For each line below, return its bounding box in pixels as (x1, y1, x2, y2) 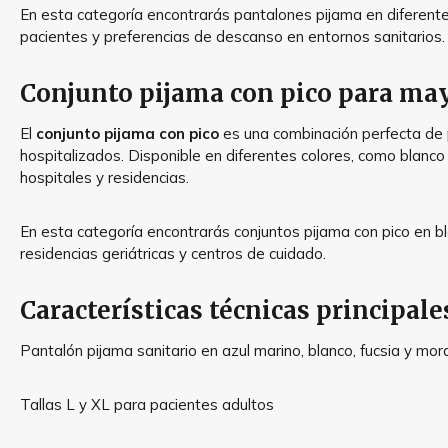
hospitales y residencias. (20, 168, 189, 187)
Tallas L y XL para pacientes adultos (20, 395, 274, 414)
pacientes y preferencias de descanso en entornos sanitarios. (20, 27, 445, 46)
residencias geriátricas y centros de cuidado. (20, 244, 326, 263)
